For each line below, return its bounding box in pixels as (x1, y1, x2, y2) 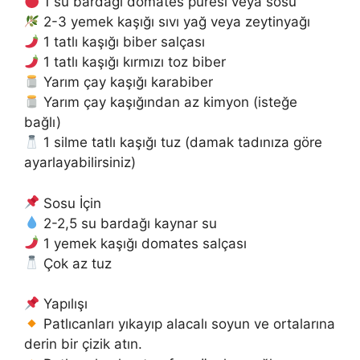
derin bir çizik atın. (24, 336, 142, 353)
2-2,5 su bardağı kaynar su (39, 215, 218, 231)
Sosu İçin (39, 194, 102, 211)
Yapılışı (39, 296, 88, 313)
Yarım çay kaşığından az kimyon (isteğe (39, 94, 298, 111)
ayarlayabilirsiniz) (24, 154, 136, 171)
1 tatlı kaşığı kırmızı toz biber (39, 54, 227, 71)
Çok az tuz (39, 255, 112, 272)
